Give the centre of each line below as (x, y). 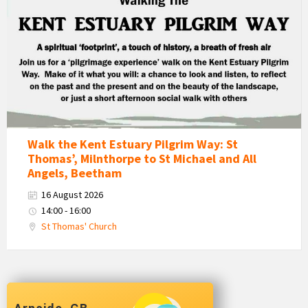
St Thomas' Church (79, 226)
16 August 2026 (72, 194)
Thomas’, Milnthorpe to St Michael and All (142, 158)
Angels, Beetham (75, 173)
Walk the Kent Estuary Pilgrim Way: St (133, 144)
